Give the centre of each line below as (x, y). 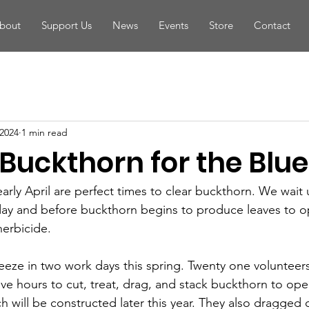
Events (173, 25)
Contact (272, 25)
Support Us (66, 25)
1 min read (44, 132)
